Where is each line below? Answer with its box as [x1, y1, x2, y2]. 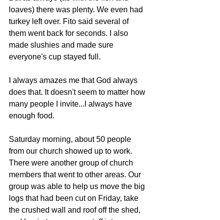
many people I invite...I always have [9, 100, 134, 108]
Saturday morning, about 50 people [9, 135, 133, 143]
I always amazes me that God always [9, 76, 139, 84]
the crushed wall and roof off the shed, [9, 206, 142, 214]
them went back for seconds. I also [9, 29, 130, 37]
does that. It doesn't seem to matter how [9, 88, 147, 96]
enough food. [9, 111, 55, 120]
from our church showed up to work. [9, 147, 134, 155]
